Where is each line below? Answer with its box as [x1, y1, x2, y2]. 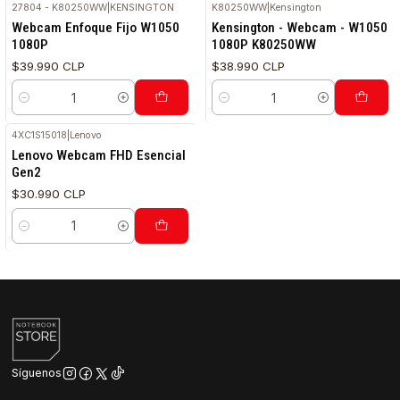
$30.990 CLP [12, 186, 87, 201]
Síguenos [12, 366, 62, 380]
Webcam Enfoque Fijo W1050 [12, 19, 180, 36]
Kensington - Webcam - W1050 [212, 19, 388, 36]
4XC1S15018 [12, 129, 68, 141]
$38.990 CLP [212, 58, 286, 73]
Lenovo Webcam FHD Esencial [12, 146, 187, 163]
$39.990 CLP [12, 58, 86, 73]
